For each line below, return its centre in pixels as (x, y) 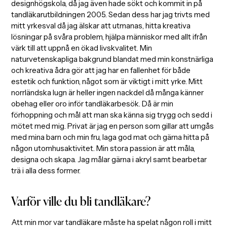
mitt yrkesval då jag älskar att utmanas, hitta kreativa (101, 25)
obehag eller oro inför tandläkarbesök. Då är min (92, 103)
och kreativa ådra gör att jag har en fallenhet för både (101, 70)
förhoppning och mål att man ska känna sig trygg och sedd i (112, 115)
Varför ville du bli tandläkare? (81, 201)
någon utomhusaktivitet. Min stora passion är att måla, (103, 148)
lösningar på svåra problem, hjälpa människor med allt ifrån (109, 36)
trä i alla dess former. (46, 170)
